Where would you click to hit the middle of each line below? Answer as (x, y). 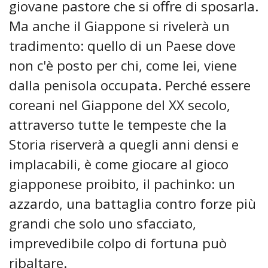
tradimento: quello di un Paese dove (122, 46)
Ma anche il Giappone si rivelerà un (119, 26)
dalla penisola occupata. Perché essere (130, 86)
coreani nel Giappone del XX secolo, (120, 105)
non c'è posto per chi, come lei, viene (123, 66)
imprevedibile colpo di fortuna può (118, 243)
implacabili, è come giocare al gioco (119, 165)
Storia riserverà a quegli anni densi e (124, 145)
